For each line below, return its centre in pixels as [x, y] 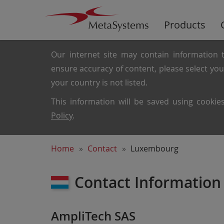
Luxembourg [154, 148]
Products [184, 25]
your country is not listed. [99, 82]
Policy [62, 115]
